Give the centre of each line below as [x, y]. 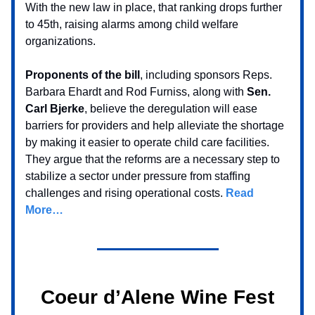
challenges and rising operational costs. [126, 193]
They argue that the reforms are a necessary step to [153, 160]
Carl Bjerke [55, 109]
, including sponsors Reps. [206, 75]
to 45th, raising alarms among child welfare [132, 25]
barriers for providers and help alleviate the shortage [155, 126]
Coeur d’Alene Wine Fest [157, 297]
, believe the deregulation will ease [171, 109]
